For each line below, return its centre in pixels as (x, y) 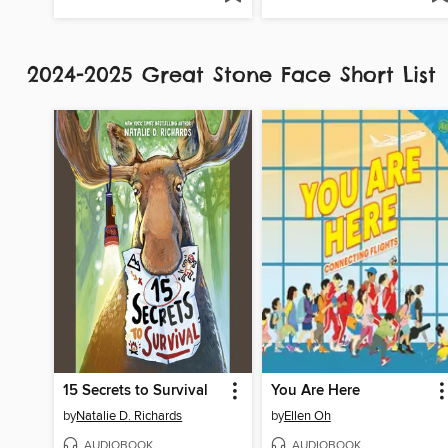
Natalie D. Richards (129, 416)
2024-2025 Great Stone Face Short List (236, 75)
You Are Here (315, 391)
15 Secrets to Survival (136, 391)
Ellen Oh (307, 416)
